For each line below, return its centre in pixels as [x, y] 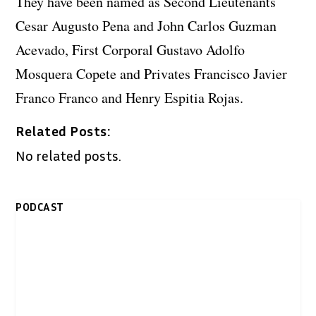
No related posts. [69, 155]
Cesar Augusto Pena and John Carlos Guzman [146, 25]
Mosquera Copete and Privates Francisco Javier [152, 73]
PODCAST [40, 206]
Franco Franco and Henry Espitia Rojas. [130, 97]
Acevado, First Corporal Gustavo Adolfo [130, 49]
